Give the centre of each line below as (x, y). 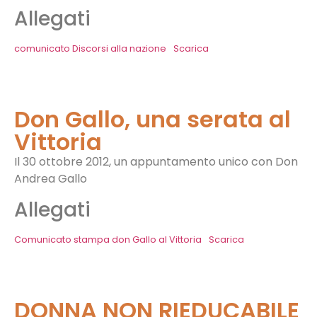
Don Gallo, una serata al (152, 120)
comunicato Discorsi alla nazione (90, 49)
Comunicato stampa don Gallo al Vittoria (108, 239)
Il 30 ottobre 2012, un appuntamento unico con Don (156, 162)
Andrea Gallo (51, 179)
